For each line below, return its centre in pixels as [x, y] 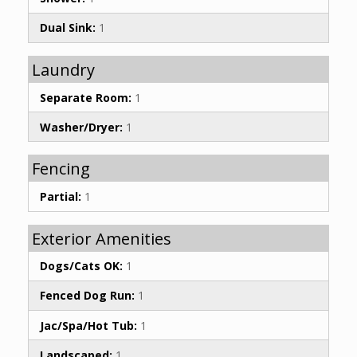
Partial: [61, 196]
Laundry [63, 69]
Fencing [61, 169]
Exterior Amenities [102, 238]
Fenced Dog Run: [87, 296]
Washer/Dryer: [81, 127]
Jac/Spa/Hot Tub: [88, 325]
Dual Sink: [68, 28]
